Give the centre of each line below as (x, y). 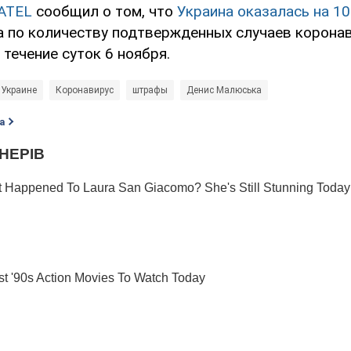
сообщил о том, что (105, 12)
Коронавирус (85, 90)
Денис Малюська (224, 90)
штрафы (150, 90)
